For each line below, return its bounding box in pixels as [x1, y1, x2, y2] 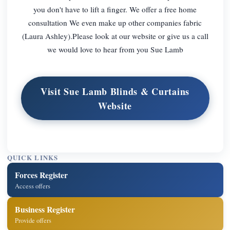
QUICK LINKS [7, 153, 59, 163]
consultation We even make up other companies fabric [28, 17, 202, 28]
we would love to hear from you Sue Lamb [47, 44, 183, 54]
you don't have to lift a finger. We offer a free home [33, 4, 197, 14]
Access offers [15, 181, 51, 190]
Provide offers [15, 216, 52, 225]
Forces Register [15, 168, 68, 181]
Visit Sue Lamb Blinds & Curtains [40, 84, 190, 98]
